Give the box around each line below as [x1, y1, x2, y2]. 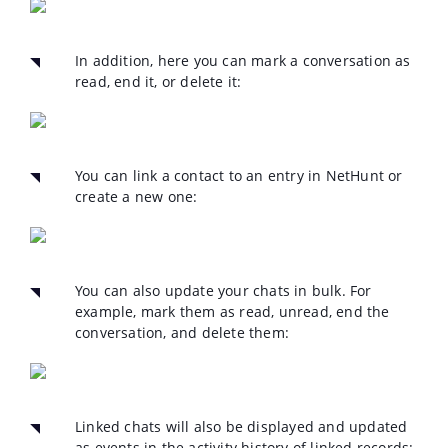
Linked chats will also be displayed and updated [75, 417, 408, 437]
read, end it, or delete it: [75, 72, 242, 92]
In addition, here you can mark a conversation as [75, 51, 411, 71]
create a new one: [75, 187, 198, 207]
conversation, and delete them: [75, 323, 289, 343]
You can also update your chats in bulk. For [75, 281, 372, 301]
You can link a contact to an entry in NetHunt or [75, 166, 403, 186]
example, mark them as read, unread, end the [75, 302, 390, 322]
